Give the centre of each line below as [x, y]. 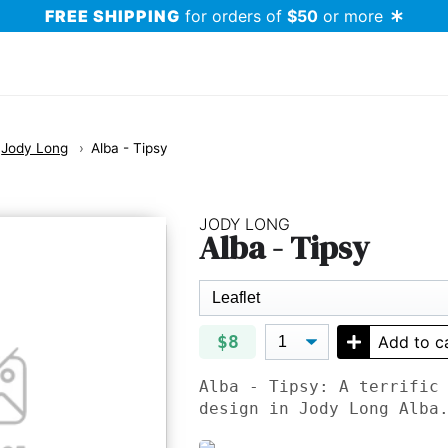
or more [350, 16]
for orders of [233, 16]
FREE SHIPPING [112, 16]
